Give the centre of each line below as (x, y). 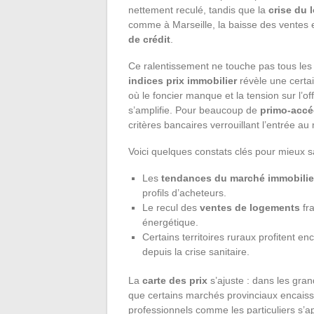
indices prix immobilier (183, 80)
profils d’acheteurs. (184, 192)
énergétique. (170, 222)
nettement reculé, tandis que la (198, 9)
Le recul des (171, 207)
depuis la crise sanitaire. (196, 251)
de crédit (149, 39)
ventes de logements (250, 207)
